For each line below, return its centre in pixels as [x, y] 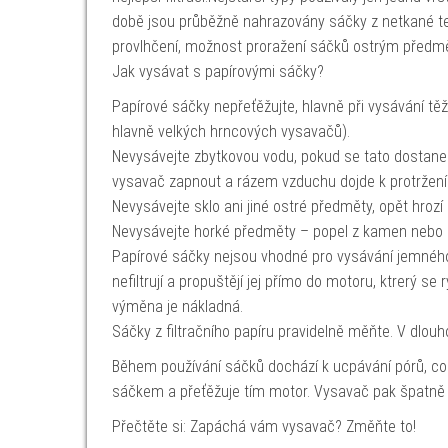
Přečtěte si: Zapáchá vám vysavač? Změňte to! [264, 426]
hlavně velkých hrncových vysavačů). [231, 131]
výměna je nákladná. [177, 306]
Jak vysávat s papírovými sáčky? [218, 71]
